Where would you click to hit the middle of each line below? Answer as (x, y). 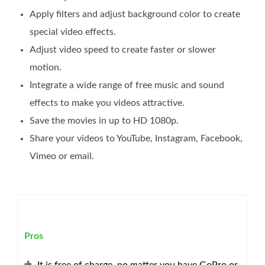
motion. (46, 68)
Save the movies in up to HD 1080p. (104, 121)
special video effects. (73, 32)
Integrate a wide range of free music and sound (127, 85)
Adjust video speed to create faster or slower (123, 50)
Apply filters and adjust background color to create (135, 14)
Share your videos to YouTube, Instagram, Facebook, (136, 139)
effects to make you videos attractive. (107, 103)
